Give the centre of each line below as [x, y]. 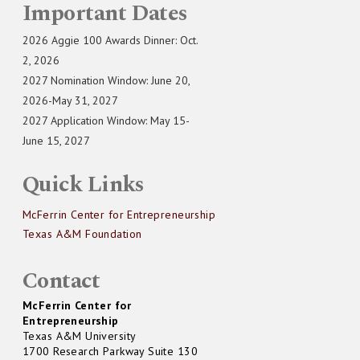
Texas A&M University [80, 336]
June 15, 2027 [56, 141]
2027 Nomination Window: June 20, [106, 81]
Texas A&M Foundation [82, 234]
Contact [61, 281]
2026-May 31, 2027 [70, 101]
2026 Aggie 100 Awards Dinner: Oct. [110, 41]
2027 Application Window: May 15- [106, 121]
